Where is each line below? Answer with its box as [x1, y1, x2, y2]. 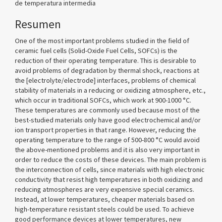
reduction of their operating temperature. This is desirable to [15, 56, 196, 65]
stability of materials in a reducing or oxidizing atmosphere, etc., [15, 86, 206, 95]
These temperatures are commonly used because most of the [15, 106, 200, 114]
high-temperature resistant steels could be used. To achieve [15, 205, 194, 214]
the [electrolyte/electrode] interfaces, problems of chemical [15, 76, 196, 85]
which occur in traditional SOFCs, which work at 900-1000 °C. [15, 96, 191, 105]
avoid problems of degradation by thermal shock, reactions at [15, 66, 199, 75]
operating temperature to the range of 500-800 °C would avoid [15, 135, 200, 144]
